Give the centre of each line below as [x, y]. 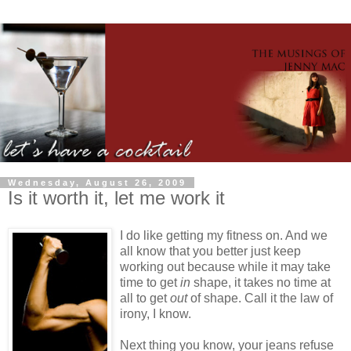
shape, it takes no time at [261, 282]
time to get [150, 282]
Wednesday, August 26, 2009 [97, 182]
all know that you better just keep [210, 251]
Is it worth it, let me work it [116, 197]
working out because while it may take [225, 266]
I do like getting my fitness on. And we [224, 235]
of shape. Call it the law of [260, 298]
